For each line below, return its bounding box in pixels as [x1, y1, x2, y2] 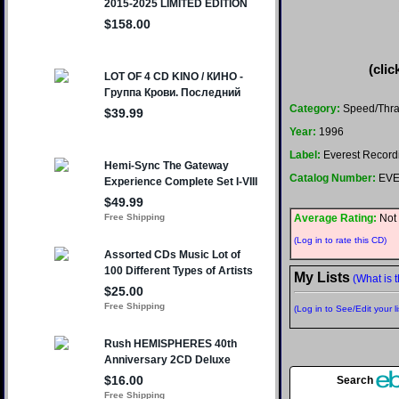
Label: [289, 149, 321, 162]
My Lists [294, 270, 350, 286]
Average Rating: [294, 212, 377, 225]
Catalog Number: [289, 172, 376, 185]
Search [337, 374, 376, 387]
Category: [289, 102, 340, 116]
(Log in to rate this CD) [294, 235, 387, 246]
